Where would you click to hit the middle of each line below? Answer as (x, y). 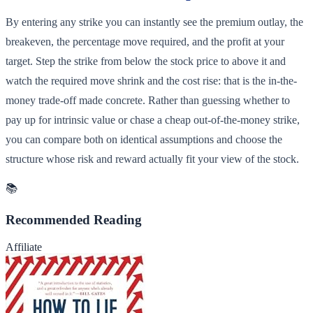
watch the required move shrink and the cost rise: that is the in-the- (151, 81)
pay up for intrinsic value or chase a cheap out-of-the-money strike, (153, 120)
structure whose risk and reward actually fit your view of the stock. (152, 159)
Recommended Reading (74, 220)
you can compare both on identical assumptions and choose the (144, 140)
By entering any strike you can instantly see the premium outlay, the (154, 22)
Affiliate (24, 247)
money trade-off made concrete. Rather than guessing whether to (148, 101)
